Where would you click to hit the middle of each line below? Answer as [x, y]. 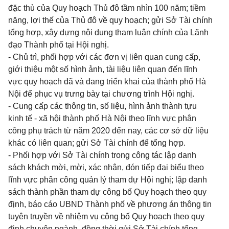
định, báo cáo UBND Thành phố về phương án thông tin [110, 204]
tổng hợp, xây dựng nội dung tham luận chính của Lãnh [108, 32]
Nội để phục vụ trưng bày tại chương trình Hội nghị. [101, 94]
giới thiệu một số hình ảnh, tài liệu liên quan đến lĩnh [103, 69]
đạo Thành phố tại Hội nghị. [59, 45]
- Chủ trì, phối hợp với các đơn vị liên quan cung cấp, [104, 57]
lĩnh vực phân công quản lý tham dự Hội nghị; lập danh [108, 180]
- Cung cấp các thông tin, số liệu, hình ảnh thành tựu [102, 106]
